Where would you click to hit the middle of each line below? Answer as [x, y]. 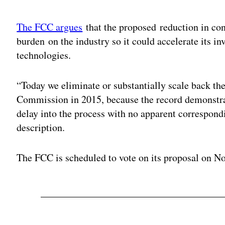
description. [41, 127]
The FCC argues [50, 27]
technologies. [46, 55]
